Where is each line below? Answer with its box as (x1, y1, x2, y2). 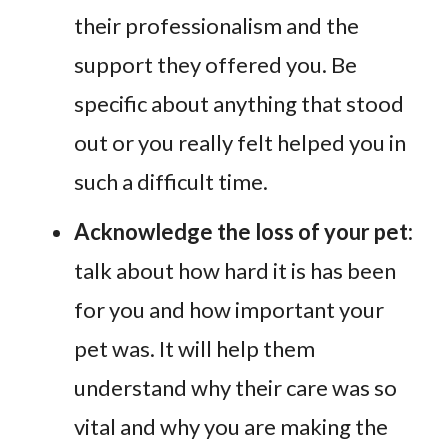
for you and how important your (74, 295, 384, 323)
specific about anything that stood (74, 89, 404, 117)
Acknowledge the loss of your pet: (74, 217, 413, 245)
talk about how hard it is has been (74, 256, 396, 284)
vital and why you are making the (74, 412, 388, 440)
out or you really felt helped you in (74, 128, 406, 156)
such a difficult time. (74, 167, 268, 195)
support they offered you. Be (74, 50, 357, 78)
